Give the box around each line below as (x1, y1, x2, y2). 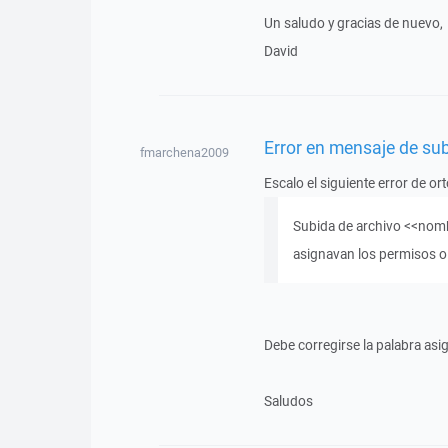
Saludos (263, 392, 313, 410)
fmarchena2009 (140, 144, 230, 161)
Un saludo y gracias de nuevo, (263, 14, 443, 32)
